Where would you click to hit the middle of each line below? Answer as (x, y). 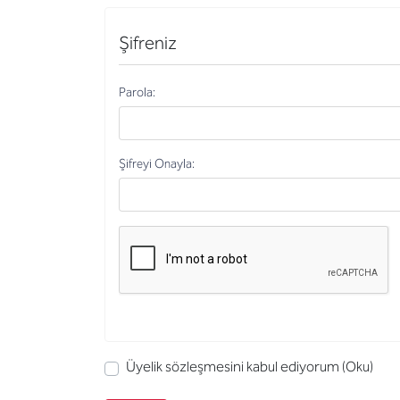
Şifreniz (148, 42)
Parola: (137, 92)
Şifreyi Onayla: (157, 163)
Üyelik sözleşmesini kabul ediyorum (233, 366)
